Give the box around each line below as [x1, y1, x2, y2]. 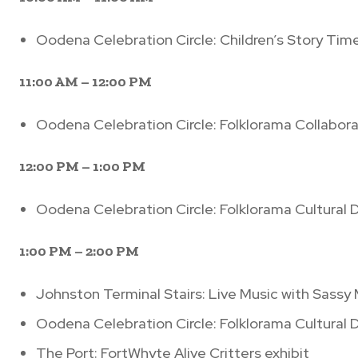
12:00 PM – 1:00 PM [19, 157, 145, 176]
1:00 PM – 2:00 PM [19, 242, 139, 261]
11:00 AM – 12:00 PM [19, 73, 152, 91]
